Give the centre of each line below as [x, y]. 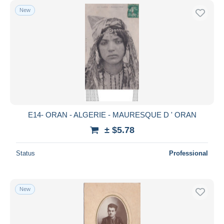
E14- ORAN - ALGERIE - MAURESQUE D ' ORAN [112, 114]
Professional [188, 153]
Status [25, 153]
